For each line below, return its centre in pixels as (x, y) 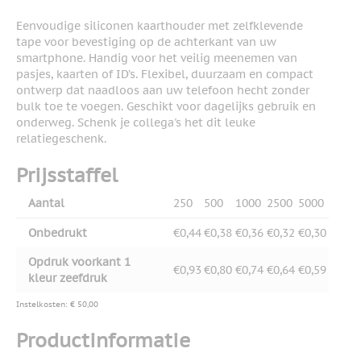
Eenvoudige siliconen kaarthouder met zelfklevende (160, 26)
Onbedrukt (58, 233)
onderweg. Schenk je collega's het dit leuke (136, 123)
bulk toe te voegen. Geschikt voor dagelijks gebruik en (166, 107)
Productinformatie (103, 341)
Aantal (46, 203)
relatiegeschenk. (61, 139)
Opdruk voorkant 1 (79, 262)
